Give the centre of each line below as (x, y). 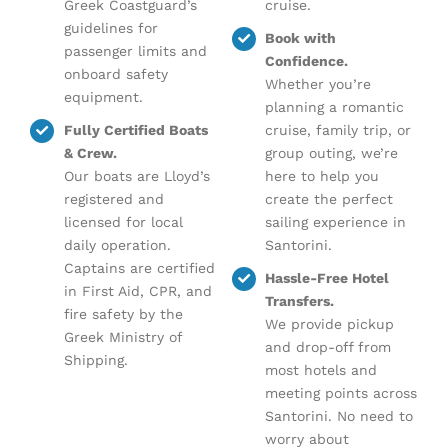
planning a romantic (335, 107)
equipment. (103, 97)
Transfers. (300, 300)
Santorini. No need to (339, 415)
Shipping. (95, 360)
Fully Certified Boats (135, 130)
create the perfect (329, 199)
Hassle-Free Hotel (327, 277)
